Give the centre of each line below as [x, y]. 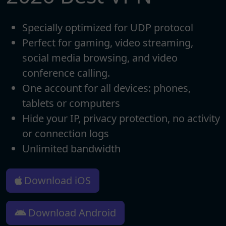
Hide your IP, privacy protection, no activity [121, 119]
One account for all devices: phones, [106, 88]
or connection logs [66, 134]
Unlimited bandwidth [71, 149]
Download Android [72, 213]
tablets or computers [71, 103]
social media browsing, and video [100, 58]
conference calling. [66, 73]
